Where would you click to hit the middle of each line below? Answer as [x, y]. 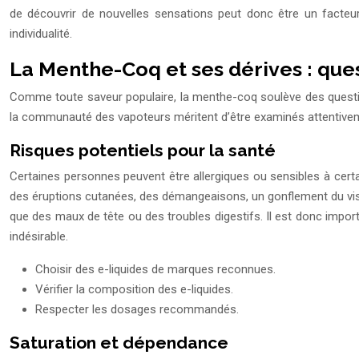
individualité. [41, 34]
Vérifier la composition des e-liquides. [134, 290]
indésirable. [39, 237]
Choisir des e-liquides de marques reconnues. [155, 270]
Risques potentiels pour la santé [143, 151]
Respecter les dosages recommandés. [137, 310]
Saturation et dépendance [119, 343]
